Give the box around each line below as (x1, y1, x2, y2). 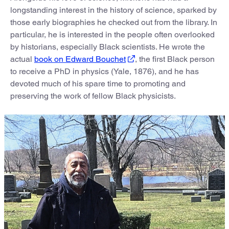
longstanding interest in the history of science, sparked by (10, 5, 217, 15)
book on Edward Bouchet (34, 54, 126, 64)
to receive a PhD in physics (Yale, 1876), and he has (10, 66, 199, 76)
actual (10, 54, 34, 64)
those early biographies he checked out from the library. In (10, 17, 217, 27)
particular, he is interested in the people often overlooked (10, 29, 215, 39)
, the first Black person (135, 54, 215, 64)
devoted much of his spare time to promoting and (10, 78, 186, 88)
